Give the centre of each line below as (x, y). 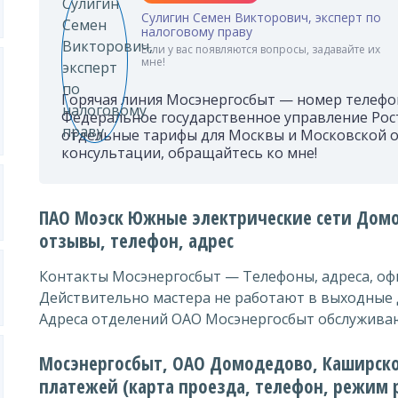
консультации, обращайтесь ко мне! (189, 153)
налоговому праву (197, 32)
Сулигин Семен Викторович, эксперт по (261, 17)
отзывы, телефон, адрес (136, 241)
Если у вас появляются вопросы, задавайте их (261, 49)
